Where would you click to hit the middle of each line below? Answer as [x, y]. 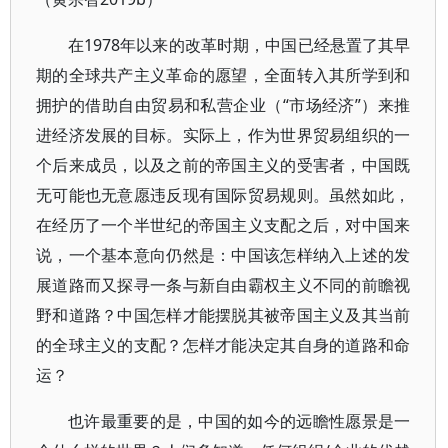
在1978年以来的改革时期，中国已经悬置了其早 [239, 45]
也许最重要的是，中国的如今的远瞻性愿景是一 [239, 421]
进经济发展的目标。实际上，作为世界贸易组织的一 [223, 135]
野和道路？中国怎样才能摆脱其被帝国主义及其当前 [223, 315]
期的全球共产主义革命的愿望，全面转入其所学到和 [223, 75]
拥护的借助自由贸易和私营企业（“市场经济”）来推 [223, 105]
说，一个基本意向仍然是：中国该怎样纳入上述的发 [223, 255]
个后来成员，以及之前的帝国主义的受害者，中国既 [223, 165]
